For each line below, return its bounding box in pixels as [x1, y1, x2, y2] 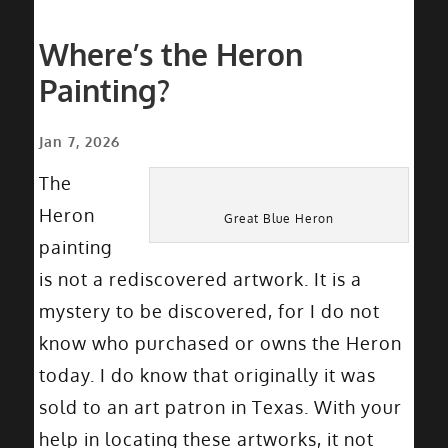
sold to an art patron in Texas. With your [38, 396, 402, 418]
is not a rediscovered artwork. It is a [38, 268, 362, 290]
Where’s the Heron [38, 35, 303, 73]
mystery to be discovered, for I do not [38, 300, 380, 322]
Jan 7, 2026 [38, 133, 120, 150]
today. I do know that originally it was [38, 364, 376, 386]
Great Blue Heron [224, 211, 335, 226]
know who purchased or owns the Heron [38, 332, 402, 354]
